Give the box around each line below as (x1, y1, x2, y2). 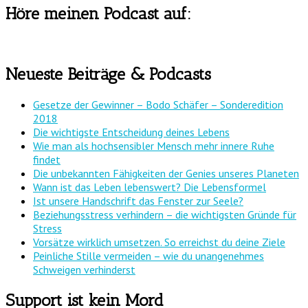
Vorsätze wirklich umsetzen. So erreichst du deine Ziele (33, 235, 285, 250)
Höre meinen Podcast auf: (5, 3, 191, 23)
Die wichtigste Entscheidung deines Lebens (33, 125, 230, 140)
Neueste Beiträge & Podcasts (5, 64, 211, 85)
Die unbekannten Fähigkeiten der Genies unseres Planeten (33, 166, 299, 181)
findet (33, 153, 60, 167)
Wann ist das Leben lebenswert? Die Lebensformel (33, 180, 266, 195)
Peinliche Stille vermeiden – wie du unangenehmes (33, 249, 264, 263)
